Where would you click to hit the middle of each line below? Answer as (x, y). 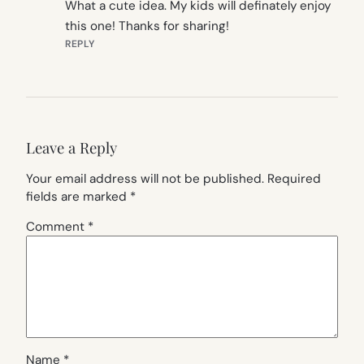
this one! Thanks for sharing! (147, 26)
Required (294, 179)
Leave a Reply (71, 148)
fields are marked (78, 197)
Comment (57, 227)
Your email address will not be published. (145, 179)
